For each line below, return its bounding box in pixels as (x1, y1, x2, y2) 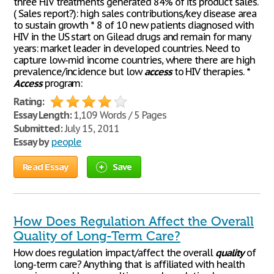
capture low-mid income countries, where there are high (13, 54, 255, 66)
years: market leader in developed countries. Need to (13, 42, 240, 54)
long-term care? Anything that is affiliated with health (13, 258, 245, 270)
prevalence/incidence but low (13, 65, 144, 78)
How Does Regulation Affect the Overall (13, 214, 254, 229)
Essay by (13, 136, 49, 148)
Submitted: (13, 122, 62, 135)
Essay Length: (13, 109, 72, 121)
